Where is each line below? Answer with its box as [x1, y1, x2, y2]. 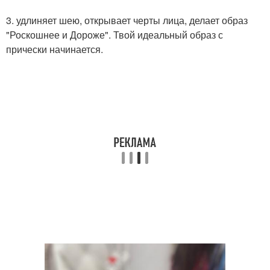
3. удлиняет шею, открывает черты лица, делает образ [6, 13, 248, 28]
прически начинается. [6, 42, 103, 57]
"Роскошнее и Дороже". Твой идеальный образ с [6, 28, 223, 42]
